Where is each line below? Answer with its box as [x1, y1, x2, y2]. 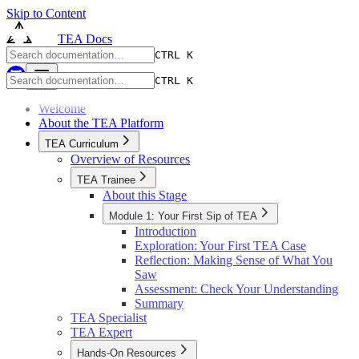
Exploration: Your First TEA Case [135, 239, 306, 252]
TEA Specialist [71, 311, 147, 325]
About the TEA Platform [38, 116, 163, 130]
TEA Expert [71, 325, 132, 339]
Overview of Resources [71, 152, 190, 166]
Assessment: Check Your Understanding [135, 282, 338, 296]
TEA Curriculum [45, 138, 119, 150]
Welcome [38, 102, 86, 115]
